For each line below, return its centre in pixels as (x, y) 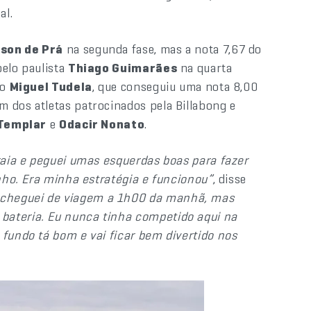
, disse (230, 179)
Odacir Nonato (102, 124)
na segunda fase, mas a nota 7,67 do (163, 49)
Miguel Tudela (51, 86)
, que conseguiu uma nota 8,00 (175, 86)
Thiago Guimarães (123, 68)
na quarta (205, 68)
